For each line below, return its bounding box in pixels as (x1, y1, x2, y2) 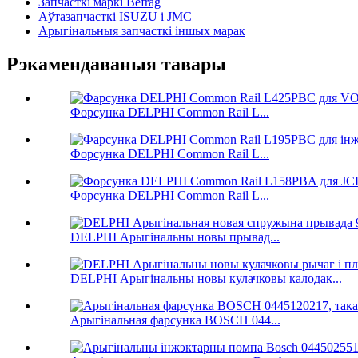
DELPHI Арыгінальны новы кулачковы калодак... (70, 272, 342, 286)
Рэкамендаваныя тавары (6, 54, 226, 75)
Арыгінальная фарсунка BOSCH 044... (70, 313, 280, 328)
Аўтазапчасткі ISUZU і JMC (38, 9, 192, 23)
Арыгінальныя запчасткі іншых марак (38, 23, 245, 38)
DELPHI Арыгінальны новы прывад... (70, 230, 280, 245)
